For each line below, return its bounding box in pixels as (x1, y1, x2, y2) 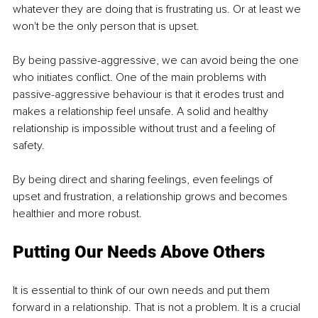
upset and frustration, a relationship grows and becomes (13, 189, 290, 204)
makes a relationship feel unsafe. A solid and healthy (13, 104, 271, 119)
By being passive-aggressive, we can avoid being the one (13, 53, 302, 67)
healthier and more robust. (13, 206, 145, 221)
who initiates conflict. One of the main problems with (13, 70, 269, 84)
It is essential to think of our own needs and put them (13, 283, 273, 297)
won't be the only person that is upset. (13, 18, 202, 33)
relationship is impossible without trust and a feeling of (13, 121, 278, 136)
